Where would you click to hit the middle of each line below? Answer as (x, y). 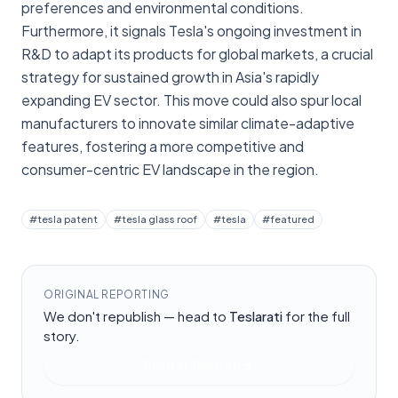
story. (62, 335)
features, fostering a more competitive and (163, 146)
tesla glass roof (159, 219)
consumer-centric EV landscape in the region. (170, 169)
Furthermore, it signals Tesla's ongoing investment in (191, 30)
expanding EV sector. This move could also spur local (191, 99)
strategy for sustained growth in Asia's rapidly (170, 76)
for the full (316, 315)
